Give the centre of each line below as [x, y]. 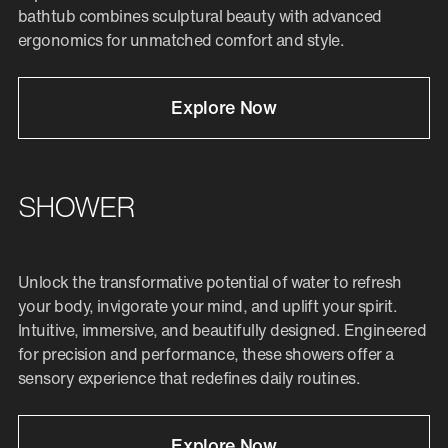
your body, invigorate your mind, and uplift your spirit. [208, 306]
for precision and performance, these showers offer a [206, 354]
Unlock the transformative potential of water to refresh [210, 282]
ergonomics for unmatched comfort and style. [181, 40]
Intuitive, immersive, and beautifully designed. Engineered [222, 330]
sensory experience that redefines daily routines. [189, 378]
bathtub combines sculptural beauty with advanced [200, 16]
